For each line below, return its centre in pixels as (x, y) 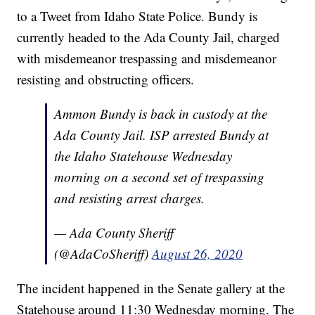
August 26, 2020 (198, 253)
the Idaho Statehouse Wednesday (143, 155)
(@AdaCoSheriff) (103, 253)
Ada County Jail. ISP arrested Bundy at (162, 134)
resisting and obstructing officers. (106, 79)
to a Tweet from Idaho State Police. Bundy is (137, 15)
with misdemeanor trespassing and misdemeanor (147, 58)
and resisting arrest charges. (130, 198)
